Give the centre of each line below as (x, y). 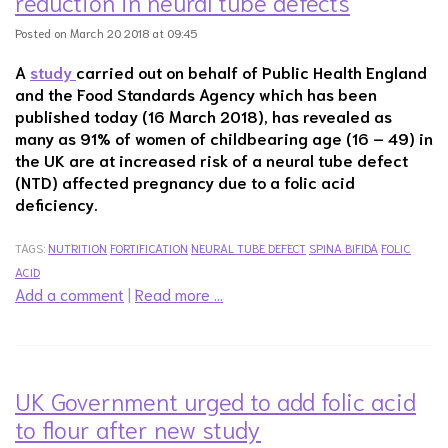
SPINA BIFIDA (343, 247)
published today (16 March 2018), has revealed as (203, 115)
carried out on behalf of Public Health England (251, 71)
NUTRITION (77, 247)
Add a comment (69, 293)
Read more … (179, 293)
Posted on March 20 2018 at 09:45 (106, 32)
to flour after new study (138, 428)
